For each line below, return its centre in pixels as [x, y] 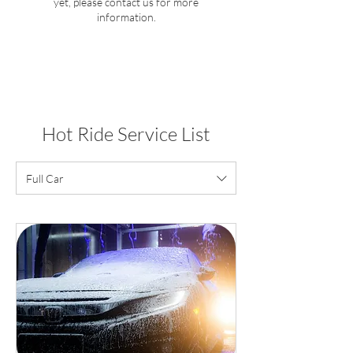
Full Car [45, 178]
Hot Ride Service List [126, 134]
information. [126, 17]
